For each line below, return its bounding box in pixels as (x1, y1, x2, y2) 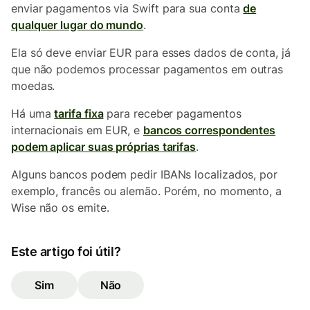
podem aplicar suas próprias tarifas (11, 140, 197, 154)
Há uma (11, 107, 55, 120)
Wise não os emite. (11, 201, 109, 215)
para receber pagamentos (103, 107, 241, 120)
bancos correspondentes (143, 123, 276, 137)
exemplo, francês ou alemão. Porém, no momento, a (11, 184, 282, 198)
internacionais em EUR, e (11, 123, 143, 137)
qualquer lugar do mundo (11, 18, 144, 32)
